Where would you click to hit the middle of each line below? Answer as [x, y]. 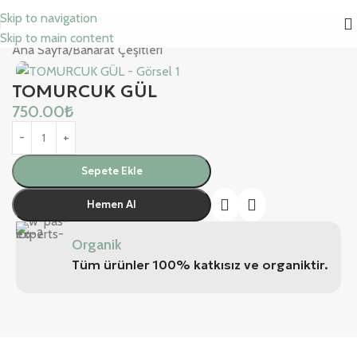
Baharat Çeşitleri [118, 50]
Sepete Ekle [112, 171]
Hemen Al [112, 204]
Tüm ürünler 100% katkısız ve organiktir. [200, 264]
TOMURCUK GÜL [84, 91]
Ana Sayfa [40, 50]
